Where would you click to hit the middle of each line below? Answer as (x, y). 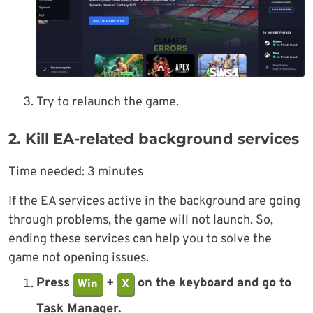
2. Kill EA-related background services (154, 139)
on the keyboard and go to (212, 284)
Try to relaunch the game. (108, 103)
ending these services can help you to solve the (140, 240)
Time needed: (48, 173)
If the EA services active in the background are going (154, 202)
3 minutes (115, 173)
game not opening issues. (79, 259)
